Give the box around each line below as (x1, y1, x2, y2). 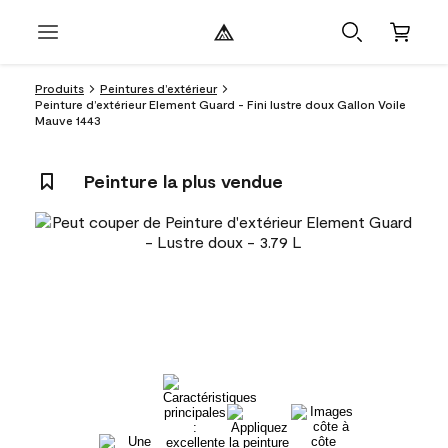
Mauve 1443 (35, 113, 101, 127)
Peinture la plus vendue (84, 170, 283, 192)
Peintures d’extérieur (100, 81, 217, 95)
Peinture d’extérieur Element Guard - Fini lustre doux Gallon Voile (35, 97, 406, 111)
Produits (35, 81, 84, 95)
